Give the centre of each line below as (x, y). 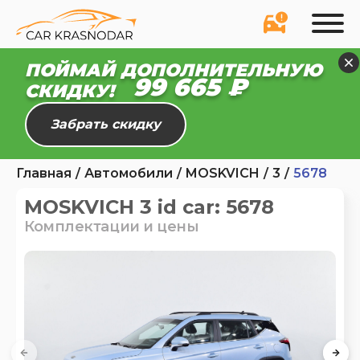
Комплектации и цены (112, 227)
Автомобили (129, 173)
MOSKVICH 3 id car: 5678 (149, 207)
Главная (44, 173)
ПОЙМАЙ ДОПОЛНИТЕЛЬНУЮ (174, 70)
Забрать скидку (106, 124)
